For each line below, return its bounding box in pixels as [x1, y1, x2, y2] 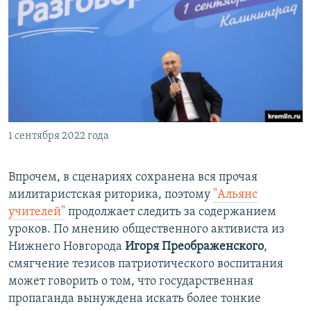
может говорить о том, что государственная [8, 275, 253, 289]
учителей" [8, 205, 65, 219]
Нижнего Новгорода [8, 240, 125, 254]
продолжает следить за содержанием [65, 205, 276, 219]
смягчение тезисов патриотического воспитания [8, 258, 283, 271]
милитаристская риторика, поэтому [8, 188, 213, 202]
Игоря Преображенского [125, 240, 264, 254]
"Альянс [213, 188, 258, 202]
